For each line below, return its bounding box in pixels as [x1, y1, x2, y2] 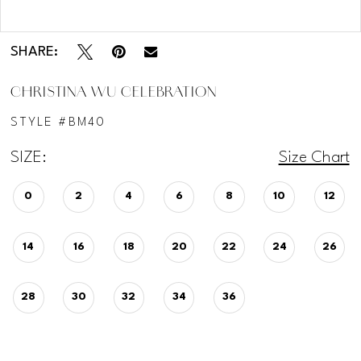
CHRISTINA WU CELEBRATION [10, 85, 217, 100]
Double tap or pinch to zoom [118, 6, 243, 19]
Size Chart [278, 149, 350, 166]
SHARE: [10, 44, 59, 59]
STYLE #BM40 [10, 116, 106, 130]
